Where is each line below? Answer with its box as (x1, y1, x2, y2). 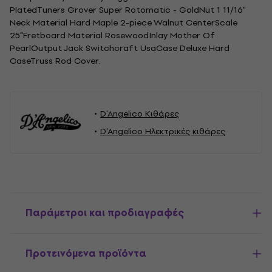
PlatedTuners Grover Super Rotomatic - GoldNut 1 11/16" (10, 3, 245, 17)
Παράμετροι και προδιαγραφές (25, 205, 184, 221)
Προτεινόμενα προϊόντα (25, 245, 146, 262)
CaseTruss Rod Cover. (10, 54, 100, 68)
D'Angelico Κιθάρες (100, 107, 179, 121)
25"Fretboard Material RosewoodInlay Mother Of (10, 29, 215, 42)
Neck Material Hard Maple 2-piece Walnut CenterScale (10, 16, 237, 30)
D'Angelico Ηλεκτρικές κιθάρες (100, 124, 225, 138)
